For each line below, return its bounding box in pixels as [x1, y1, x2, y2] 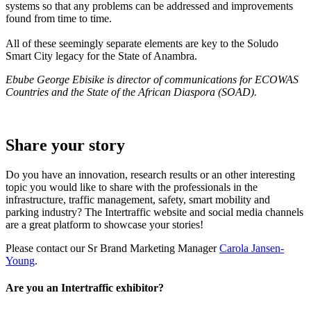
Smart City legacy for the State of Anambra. [6, 49, 197, 62]
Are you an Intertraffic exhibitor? [6, 282, 164, 294]
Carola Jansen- [219, 242, 284, 254]
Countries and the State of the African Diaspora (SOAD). [6, 85, 257, 98]
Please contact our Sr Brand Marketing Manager [6, 242, 219, 254]
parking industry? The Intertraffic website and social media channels [6, 205, 303, 218]
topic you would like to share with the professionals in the [6, 180, 258, 193]
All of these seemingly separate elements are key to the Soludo [6, 37, 278, 49]
